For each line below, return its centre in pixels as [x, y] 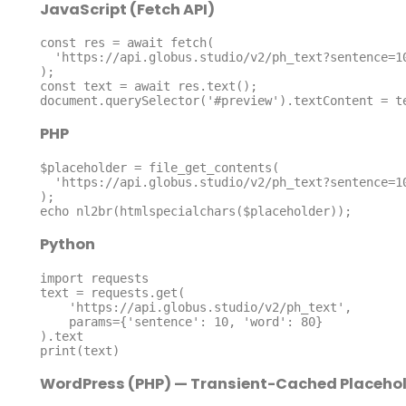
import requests [94, 278]
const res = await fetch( [126, 43]
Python [67, 245]
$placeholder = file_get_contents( [159, 167]
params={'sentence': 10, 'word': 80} [54, 321]
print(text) [79, 350]
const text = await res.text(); [148, 87]
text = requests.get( [112, 292]
